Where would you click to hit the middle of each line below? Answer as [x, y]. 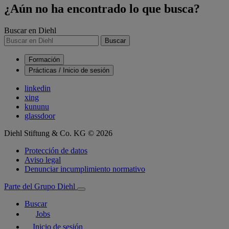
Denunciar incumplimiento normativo [85, 169]
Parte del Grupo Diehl [40, 186]
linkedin [38, 88]
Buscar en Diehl [30, 30]
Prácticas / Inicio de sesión [69, 70]
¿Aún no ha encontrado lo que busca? [102, 8]
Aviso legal [43, 159]
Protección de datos [56, 150]
